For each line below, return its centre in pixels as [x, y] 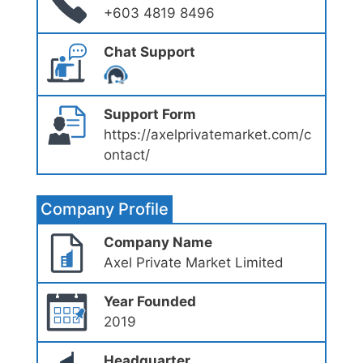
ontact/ [126, 154]
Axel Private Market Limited [193, 262]
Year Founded [149, 301]
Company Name [158, 242]
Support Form [149, 114]
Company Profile [105, 209]
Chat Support [149, 51]
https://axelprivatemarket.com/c [207, 134]
